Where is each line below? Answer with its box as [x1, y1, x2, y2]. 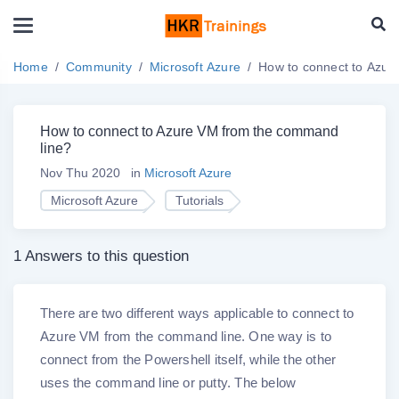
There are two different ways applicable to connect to [40, 305, 354, 322]
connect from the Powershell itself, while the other [40, 352, 337, 368]
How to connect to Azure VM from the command [40, 124, 338, 140]
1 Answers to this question [13, 248, 189, 265]
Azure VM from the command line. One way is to [40, 329, 332, 345]
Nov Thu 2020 [40, 166, 124, 181]
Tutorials [175, 193, 224, 208]
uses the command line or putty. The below [40, 375, 297, 391]
